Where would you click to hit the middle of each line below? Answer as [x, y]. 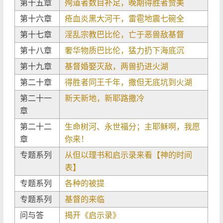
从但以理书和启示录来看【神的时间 [129, 155]
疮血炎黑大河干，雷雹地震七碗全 [125, 18]
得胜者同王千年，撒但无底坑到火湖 [129, 82]
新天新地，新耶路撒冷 [105, 98]
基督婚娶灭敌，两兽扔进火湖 [117, 66]
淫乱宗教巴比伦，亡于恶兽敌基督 [125, 34]
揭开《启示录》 [93, 215]
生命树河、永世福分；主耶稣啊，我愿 [133, 126]
